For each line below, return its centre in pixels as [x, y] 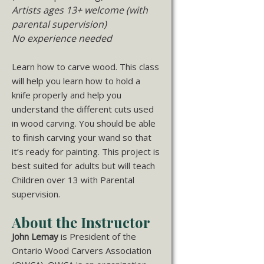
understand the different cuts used [83, 109]
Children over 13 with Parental [73, 179]
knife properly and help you [67, 95]
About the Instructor [81, 222]
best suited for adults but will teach [83, 165]
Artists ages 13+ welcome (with [80, 10]
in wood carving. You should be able [84, 123]
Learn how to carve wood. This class [85, 66]
